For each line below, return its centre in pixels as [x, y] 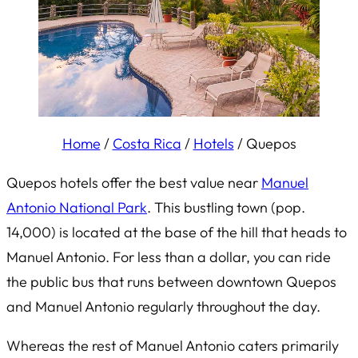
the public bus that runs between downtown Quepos [171, 282]
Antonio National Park [77, 208]
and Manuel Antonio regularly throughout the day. [163, 307]
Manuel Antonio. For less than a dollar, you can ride [169, 257]
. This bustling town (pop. [226, 208]
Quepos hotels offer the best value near [134, 183]
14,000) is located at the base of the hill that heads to [177, 233]
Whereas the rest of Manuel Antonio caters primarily [173, 346]
